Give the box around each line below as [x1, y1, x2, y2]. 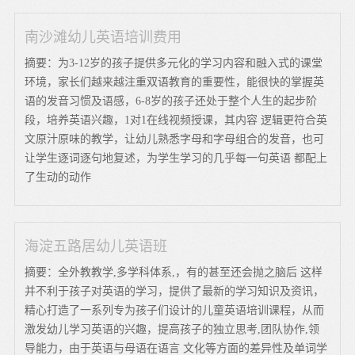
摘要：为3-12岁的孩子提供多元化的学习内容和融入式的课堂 [25, 56, 323, 69]
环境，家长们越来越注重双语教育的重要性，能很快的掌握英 [25, 75, 325, 88]
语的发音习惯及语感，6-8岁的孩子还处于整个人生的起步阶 [25, 94, 318, 107]
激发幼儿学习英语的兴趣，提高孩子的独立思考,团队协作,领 [25, 323, 320, 335]
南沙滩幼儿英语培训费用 [25, 29, 182, 45]
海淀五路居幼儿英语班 [25, 238, 168, 254]
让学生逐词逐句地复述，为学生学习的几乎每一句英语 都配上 [25, 151, 328, 164]
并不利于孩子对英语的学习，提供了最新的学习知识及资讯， [25, 284, 325, 297]
